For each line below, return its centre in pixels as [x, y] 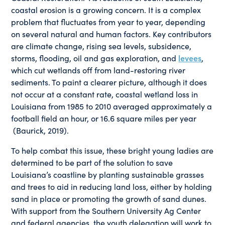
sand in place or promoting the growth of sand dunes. [109, 199]
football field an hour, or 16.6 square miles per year [104, 118]
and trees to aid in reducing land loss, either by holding [112, 187]
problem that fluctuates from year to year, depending [108, 22]
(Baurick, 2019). [40, 130]
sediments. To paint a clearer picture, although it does [109, 82]
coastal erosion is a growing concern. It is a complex [106, 10]
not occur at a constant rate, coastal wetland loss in [105, 94]
